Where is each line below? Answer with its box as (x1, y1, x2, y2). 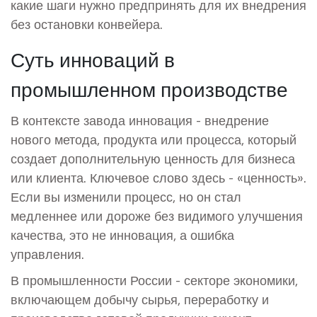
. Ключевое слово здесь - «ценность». (83, 168, 306, 185)
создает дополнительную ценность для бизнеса (11, 149, 295, 166)
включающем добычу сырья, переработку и (11, 290, 269, 307)
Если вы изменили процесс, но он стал (11, 188, 241, 204)
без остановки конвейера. (11, 15, 163, 32)
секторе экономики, (184, 271, 298, 288)
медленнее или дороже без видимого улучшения (11, 207, 303, 224)
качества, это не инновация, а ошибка (11, 226, 234, 243)
